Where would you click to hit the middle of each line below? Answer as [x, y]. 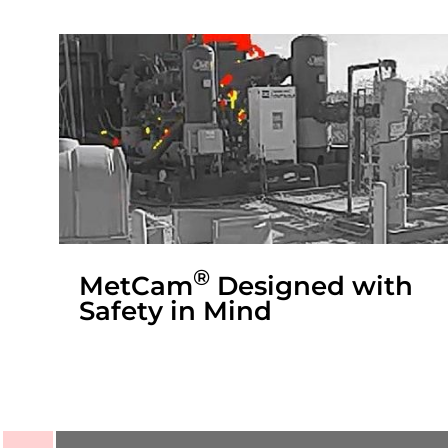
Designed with [311, 285]
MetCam [135, 285]
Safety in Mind [175, 311]
